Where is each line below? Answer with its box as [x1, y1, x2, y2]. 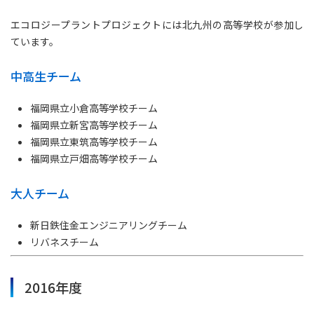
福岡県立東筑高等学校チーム [30, 135, 158, 149]
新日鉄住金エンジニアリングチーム [30, 218, 187, 232]
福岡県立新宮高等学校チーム [30, 118, 158, 132]
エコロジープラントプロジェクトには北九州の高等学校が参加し [11, 18, 303, 32]
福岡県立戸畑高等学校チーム [30, 151, 158, 165]
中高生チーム [11, 67, 81, 85]
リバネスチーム [30, 235, 99, 249]
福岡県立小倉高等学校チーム [30, 101, 158, 115]
